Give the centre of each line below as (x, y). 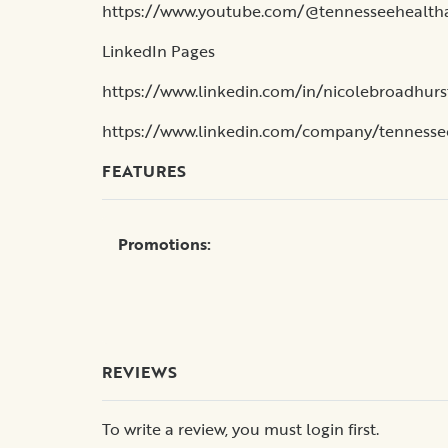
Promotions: (164, 243)
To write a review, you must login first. (240, 428)
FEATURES (144, 170)
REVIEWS (139, 371)
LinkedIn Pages (158, 50)
